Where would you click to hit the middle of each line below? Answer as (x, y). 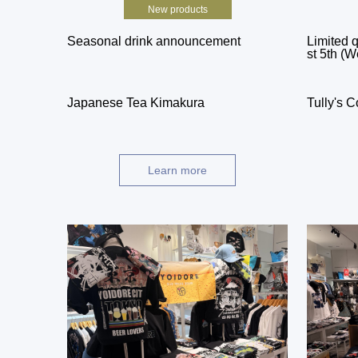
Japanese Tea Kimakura (136, 102)
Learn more (177, 170)
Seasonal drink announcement (154, 41)
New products (177, 9)
